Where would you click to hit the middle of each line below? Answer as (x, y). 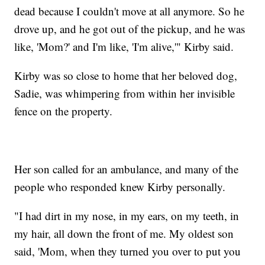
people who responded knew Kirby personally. (120, 186)
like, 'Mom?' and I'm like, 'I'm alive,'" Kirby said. (124, 46)
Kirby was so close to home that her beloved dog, (126, 75)
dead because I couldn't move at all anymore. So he (130, 11)
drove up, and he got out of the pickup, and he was (130, 28)
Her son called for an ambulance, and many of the (127, 169)
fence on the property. (64, 111)
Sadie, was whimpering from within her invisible (125, 93)
